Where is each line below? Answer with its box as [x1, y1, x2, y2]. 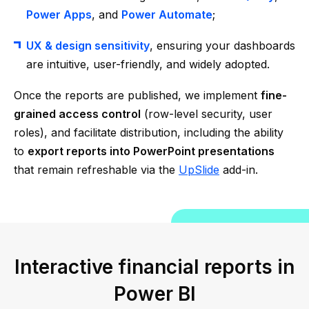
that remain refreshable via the [14, 163, 179, 177]
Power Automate [121, 8, 212, 21]
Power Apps [26, 8, 92, 21]
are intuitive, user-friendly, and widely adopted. [26, 57, 270, 71]
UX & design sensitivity [26, 39, 150, 52]
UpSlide [179, 163, 219, 177]
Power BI [113, 282, 196, 306]
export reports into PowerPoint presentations [28, 144, 275, 158]
